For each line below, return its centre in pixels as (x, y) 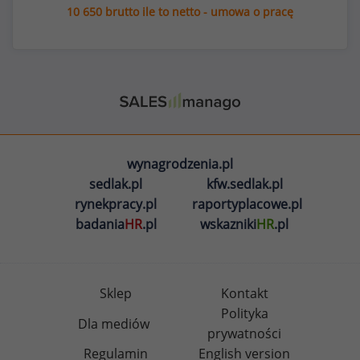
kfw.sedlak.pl (244, 184)
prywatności (244, 334)
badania (100, 225)
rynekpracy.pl (116, 205)
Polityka (244, 314)
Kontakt (244, 294)
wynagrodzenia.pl (180, 164)
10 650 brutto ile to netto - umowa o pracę (180, 12)
